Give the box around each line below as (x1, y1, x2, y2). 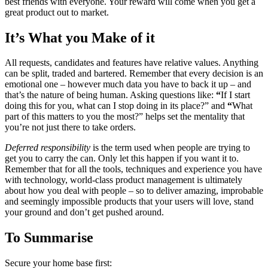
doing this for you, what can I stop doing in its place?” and (5, 100, 227, 111)
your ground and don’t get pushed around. (5, 207, 164, 218)
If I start (221, 90, 250, 100)
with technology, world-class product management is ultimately (5, 175, 242, 185)
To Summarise (5, 230, 93, 246)
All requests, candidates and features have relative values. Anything (5, 57, 258, 68)
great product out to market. (5, 7, 109, 17)
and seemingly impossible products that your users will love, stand (5, 196, 254, 207)
